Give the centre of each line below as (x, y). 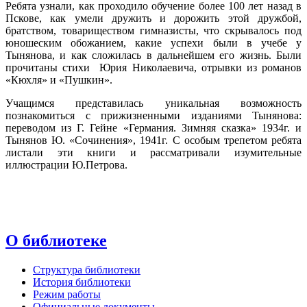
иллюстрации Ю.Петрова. (66, 164)
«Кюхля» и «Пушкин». (59, 79)
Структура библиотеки (87, 269)
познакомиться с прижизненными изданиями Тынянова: (153, 115)
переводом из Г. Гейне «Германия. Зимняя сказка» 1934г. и (153, 127)
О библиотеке (56, 240)
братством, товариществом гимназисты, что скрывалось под (153, 30)
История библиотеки (82, 282)
